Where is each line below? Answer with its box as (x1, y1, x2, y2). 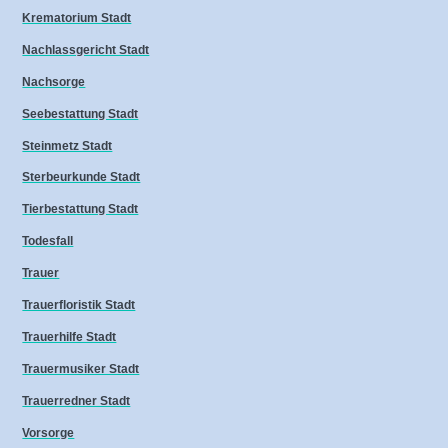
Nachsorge (22, 74, 86, 89)
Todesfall (22, 234, 74, 249)
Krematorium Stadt (22, 10, 132, 25)
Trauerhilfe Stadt (22, 330, 117, 345)
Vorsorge (22, 425, 75, 440)
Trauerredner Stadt (22, 394, 131, 409)
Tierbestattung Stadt (22, 202, 139, 217)
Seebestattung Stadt (22, 106, 139, 121)
